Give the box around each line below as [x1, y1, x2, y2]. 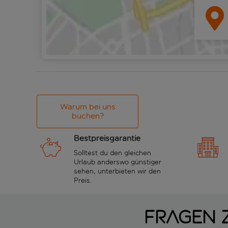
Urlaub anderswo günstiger [74, 157, 161, 166]
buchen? [71, 110, 104, 121]
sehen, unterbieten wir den [74, 166, 161, 176]
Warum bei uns [60, 101, 116, 111]
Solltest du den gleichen [74, 148, 151, 157]
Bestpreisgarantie [74, 133, 140, 143]
